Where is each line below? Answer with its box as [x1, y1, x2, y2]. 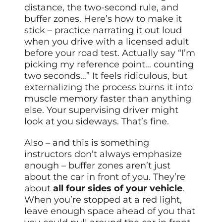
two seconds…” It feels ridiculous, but [24, 70, 188, 81]
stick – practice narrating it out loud [24, 24, 182, 36]
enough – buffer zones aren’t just [24, 160, 171, 171]
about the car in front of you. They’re [24, 171, 186, 182]
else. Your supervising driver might [24, 104, 179, 115]
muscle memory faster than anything [24, 93, 192, 104]
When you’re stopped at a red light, [24, 194, 182, 205]
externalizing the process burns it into [24, 81, 193, 93]
